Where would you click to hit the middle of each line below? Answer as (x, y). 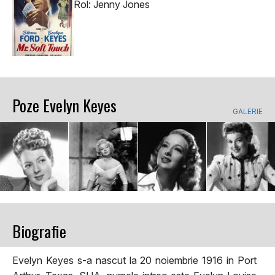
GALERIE (248, 112)
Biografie (39, 231)
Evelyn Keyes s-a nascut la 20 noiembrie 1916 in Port (134, 260)
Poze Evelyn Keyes (64, 106)
